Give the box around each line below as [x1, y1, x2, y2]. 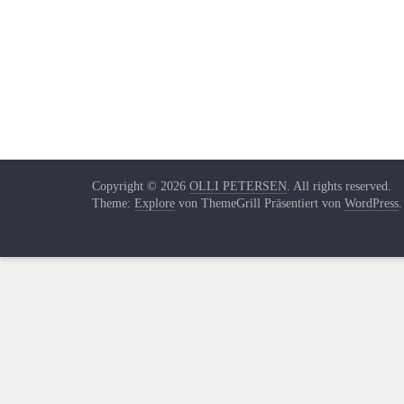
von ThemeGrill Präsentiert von [175, 197, 344, 210]
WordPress [344, 197, 399, 210]
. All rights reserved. [287, 179, 391, 193]
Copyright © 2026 [92, 179, 189, 193]
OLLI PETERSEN [189, 179, 287, 193]
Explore [134, 197, 175, 210]
